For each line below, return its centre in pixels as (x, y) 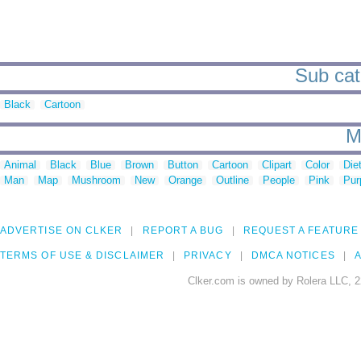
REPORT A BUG (183, 231)
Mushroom (96, 180)
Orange (185, 180)
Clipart (277, 165)
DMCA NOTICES (293, 256)
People (279, 180)
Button (183, 165)
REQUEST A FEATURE (301, 231)
